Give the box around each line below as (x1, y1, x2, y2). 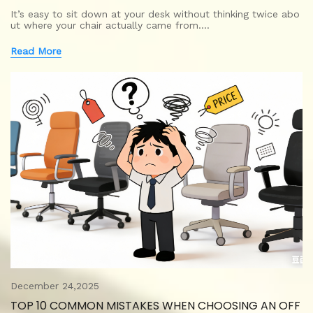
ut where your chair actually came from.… (10, 19, 210, 31)
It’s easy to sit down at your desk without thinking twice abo (10, 8, 300, 20)
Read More (10, 45, 61, 57)
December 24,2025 (10, 280, 99, 292)
